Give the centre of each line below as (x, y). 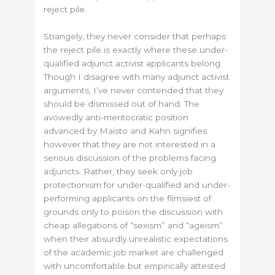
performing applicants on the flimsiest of (128, 199)
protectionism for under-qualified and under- (137, 185)
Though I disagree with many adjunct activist (137, 77)
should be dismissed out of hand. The (122, 104)
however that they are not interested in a (130, 145)
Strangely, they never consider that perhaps (135, 37)
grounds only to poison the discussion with (134, 212)
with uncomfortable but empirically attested (135, 266)
